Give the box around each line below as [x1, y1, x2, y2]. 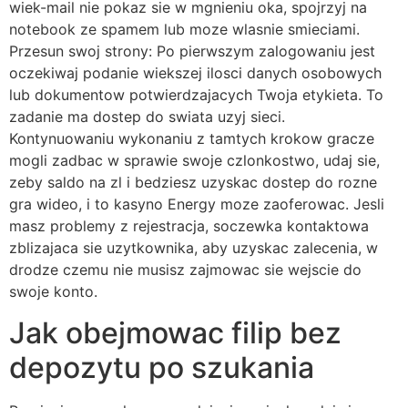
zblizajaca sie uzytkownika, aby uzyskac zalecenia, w [9, 239, 378, 258]
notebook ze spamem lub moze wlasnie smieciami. [9, 20, 360, 39]
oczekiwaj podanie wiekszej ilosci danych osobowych [9, 64, 382, 83]
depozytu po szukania [9, 349, 314, 385]
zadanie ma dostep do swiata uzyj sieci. [9, 107, 285, 127]
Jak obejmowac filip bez [9, 314, 342, 351]
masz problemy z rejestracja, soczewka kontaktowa [9, 217, 369, 236]
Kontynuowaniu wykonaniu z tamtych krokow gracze [9, 129, 374, 148]
